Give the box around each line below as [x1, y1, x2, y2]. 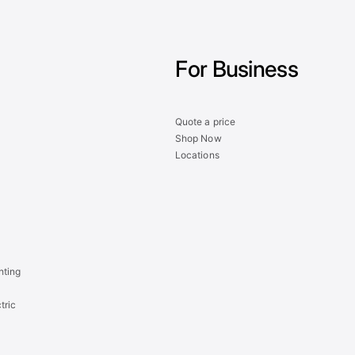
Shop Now [175, 132, 222, 144]
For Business [175, 55, 298, 82]
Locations [175, 148, 219, 161]
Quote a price [175, 115, 235, 128]
